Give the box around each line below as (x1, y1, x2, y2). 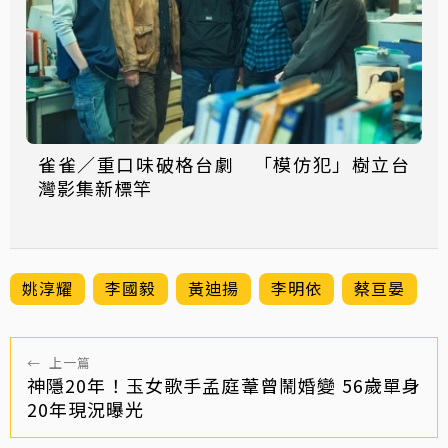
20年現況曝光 (27, 395, 144, 422)
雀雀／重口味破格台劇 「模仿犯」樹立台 (38, 150, 410, 177)
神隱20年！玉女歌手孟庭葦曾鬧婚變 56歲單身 (27, 371, 421, 398)
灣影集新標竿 (38, 174, 152, 201)
